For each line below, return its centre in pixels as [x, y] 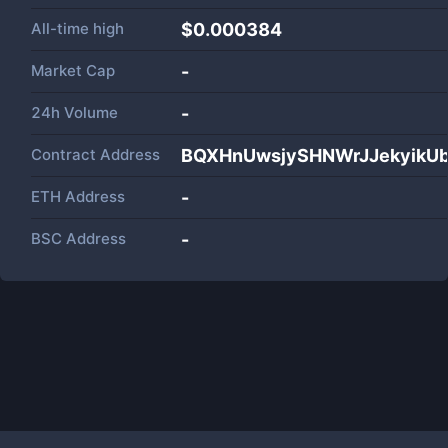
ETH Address [78, 196]
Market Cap [73, 70]
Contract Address [95, 154]
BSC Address [78, 238]
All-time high [77, 28]
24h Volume [74, 112]
